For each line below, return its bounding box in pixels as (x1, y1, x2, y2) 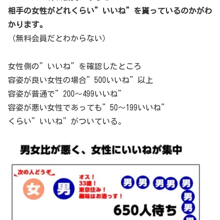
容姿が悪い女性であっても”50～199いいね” (8, 103, 169, 111)
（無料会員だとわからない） (8, 34, 110, 42)
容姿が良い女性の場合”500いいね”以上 (8, 76, 153, 84)
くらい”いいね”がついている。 (8, 117, 126, 125)
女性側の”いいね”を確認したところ (8, 62, 141, 70)
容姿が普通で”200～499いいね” (8, 89, 126, 98)
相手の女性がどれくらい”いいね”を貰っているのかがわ (8, 6, 212, 15)
